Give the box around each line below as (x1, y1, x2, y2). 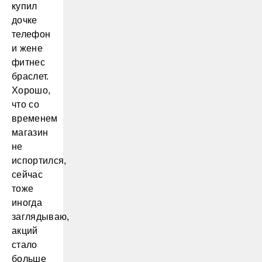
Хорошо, (12, 85, 51, 95)
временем (12, 113, 58, 123)
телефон (12, 29, 51, 39)
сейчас (12, 170, 43, 180)
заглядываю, (12, 212, 70, 222)
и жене (12, 43, 43, 53)
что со (12, 99, 39, 109)
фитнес (12, 57, 45, 67)
